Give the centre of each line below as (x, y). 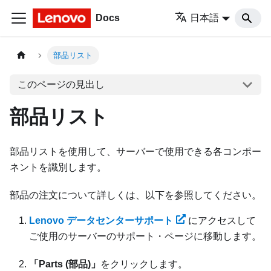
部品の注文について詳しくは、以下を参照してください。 (135, 195)
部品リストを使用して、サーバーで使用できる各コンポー (135, 152)
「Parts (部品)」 (65, 264)
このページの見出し (61, 84)
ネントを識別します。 (58, 167)
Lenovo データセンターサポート (101, 220)
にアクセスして (220, 220)
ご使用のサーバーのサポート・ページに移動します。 (145, 236)
